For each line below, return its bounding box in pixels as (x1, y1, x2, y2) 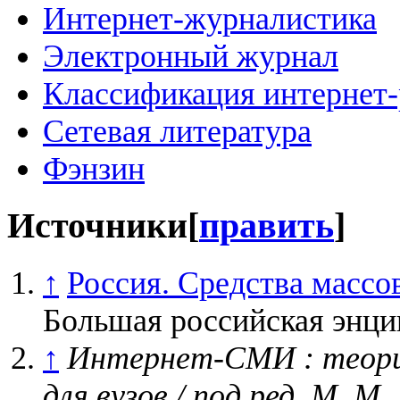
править (199, 206, 334, 246)
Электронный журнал (43, 38, 338, 75)
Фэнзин (43, 151, 145, 187)
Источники (7, 206, 187, 246)
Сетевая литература (43, 113, 312, 150)
